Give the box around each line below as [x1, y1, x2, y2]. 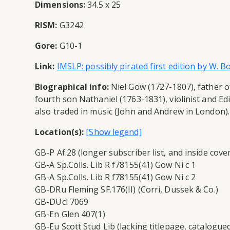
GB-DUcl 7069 [35, 196, 89, 207]
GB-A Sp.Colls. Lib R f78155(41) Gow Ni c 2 [35, 171, 196, 183]
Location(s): [35, 126, 84, 138]
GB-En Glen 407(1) [35, 208, 105, 220]
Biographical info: [35, 81, 109, 92]
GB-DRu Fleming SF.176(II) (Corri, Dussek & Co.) [35, 183, 218, 195]
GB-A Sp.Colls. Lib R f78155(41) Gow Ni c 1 [35, 159, 196, 170]
